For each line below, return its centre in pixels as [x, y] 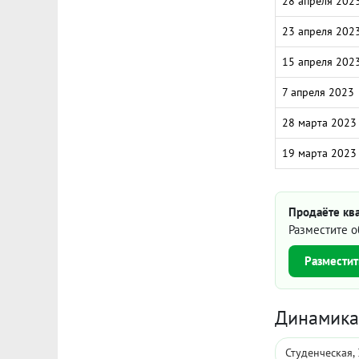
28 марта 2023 [319, 123]
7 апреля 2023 [318, 92]
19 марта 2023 [319, 153]
